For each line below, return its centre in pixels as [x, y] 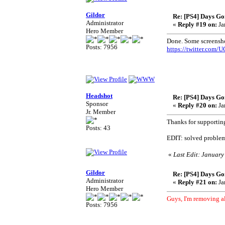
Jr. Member [101, 112]
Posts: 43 [98, 128]
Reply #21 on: [197, 182]
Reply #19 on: [197, 24]
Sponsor [97, 104]
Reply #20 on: [197, 105]
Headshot [99, 96]
